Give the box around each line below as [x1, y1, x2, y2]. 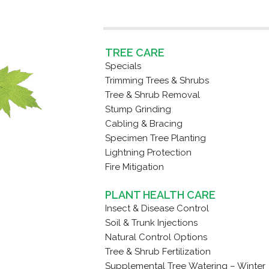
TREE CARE [104, 46, 165, 59]
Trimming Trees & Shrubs [104, 74, 209, 86]
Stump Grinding [104, 103, 171, 115]
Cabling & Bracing [104, 118, 183, 129]
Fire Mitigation [104, 161, 164, 172]
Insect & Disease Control [104, 202, 209, 214]
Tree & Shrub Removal [104, 89, 200, 100]
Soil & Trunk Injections [104, 217, 198, 228]
